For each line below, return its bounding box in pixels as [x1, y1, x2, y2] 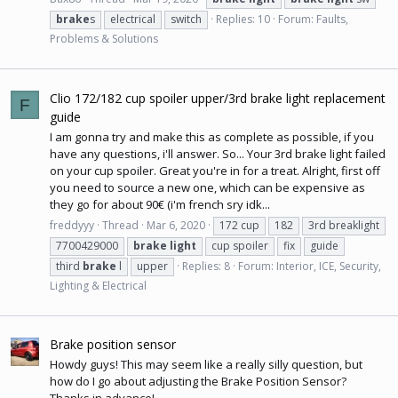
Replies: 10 [216, 12, 270, 28]
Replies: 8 [182, 258, 230, 274]
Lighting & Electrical [50, 277, 147, 293]
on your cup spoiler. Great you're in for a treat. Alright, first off [50, 163, 380, 179]
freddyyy [50, 217, 94, 233]
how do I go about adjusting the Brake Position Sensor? [50, 373, 346, 390]
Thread [102, 217, 139, 233]
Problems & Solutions [50, 31, 158, 47]
